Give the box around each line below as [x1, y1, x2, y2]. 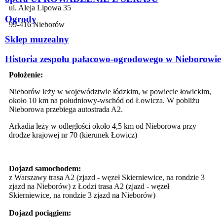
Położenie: [9, 70, 43, 79]
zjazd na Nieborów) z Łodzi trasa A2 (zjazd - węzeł [9, 182, 169, 190]
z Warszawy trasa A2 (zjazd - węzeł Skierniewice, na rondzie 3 [9, 173, 205, 182]
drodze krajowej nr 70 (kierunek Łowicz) [9, 130, 137, 139]
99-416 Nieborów [9, 20, 65, 29]
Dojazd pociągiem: [9, 208, 71, 217]
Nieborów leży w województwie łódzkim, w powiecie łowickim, [9, 87, 211, 96]
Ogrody [5, 13, 37, 24]
